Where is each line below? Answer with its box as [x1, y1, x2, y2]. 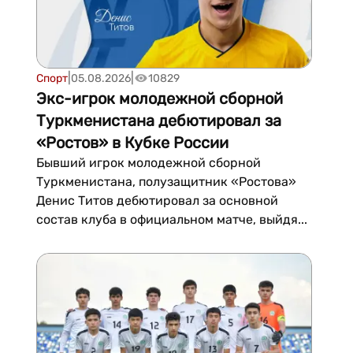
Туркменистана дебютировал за [35, 111, 281, 130]
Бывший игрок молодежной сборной [35, 155, 261, 170]
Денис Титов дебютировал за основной [35, 193, 278, 208]
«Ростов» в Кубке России [35, 133, 229, 152]
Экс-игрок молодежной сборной [35, 89, 283, 108]
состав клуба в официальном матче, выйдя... [35, 212, 307, 227]
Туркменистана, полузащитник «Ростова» [35, 174, 296, 189]
